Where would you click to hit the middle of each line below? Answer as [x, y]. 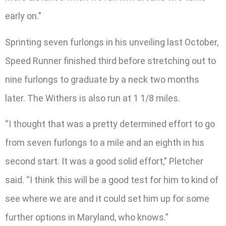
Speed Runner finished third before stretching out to [110, 61]
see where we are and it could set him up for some [107, 198]
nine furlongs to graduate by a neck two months [102, 79]
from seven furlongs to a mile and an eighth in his [105, 142]
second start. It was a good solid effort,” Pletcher [104, 161]
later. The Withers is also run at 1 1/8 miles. [93, 98]
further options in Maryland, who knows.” [87, 217]
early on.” [23, 16]
